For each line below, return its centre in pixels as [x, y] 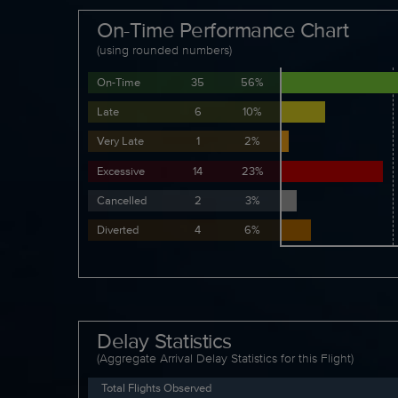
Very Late [121, 141]
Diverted [118, 230]
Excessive [121, 171]
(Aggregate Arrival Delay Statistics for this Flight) [226, 358]
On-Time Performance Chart [223, 30]
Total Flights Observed [157, 387]
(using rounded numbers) [165, 50]
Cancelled [122, 200]
